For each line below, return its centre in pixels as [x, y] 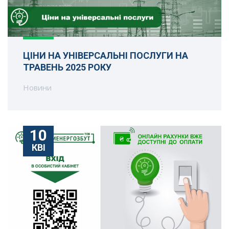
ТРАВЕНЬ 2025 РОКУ [67, 67]
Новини [37, 87]
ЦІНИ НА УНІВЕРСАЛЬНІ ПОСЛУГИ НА [106, 55]
